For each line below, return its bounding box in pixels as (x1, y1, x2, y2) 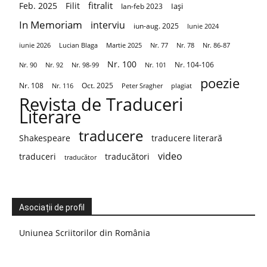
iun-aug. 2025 (133, 21, 179, 32)
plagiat (171, 82, 192, 91)
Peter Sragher (122, 82, 163, 91)
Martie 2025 (106, 41, 142, 50)
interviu (91, 18, 125, 32)
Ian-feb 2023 (121, 2, 163, 11)
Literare (19, 105, 81, 129)
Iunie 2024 (187, 21, 219, 31)
